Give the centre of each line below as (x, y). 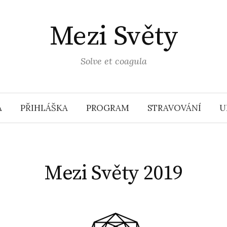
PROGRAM (107, 108)
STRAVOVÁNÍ (174, 108)
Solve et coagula (113, 61)
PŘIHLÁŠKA (44, 108)
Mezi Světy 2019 (113, 173)
